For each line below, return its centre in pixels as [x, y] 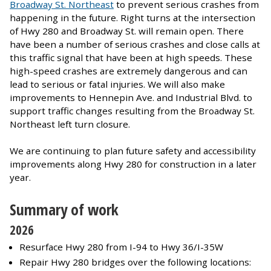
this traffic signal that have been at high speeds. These [131, 57]
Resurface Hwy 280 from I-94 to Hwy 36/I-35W [121, 247]
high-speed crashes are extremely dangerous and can [129, 70]
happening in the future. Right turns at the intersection [132, 17]
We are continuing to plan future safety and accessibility [133, 150]
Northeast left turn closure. [70, 124]
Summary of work [64, 209]
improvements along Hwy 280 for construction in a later [133, 164]
